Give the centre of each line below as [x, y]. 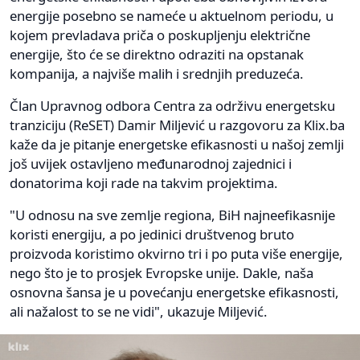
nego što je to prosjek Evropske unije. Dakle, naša [162, 273]
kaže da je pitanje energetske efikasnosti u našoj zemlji [177, 145]
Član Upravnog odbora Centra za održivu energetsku [172, 106]
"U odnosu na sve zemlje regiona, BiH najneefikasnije [172, 215]
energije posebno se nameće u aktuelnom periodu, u [172, 16]
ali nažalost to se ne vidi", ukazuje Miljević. [139, 312]
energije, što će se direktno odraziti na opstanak [157, 55]
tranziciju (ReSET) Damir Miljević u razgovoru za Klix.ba [177, 125]
